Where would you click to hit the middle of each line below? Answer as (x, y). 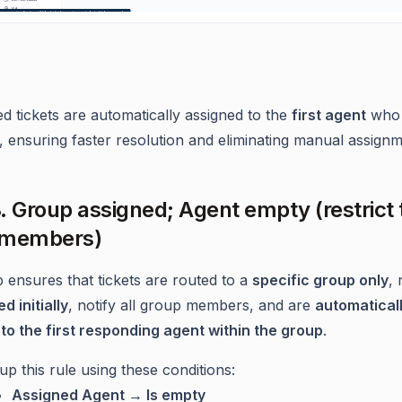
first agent (329, 114)
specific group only (320, 280)
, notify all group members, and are (192, 305)
